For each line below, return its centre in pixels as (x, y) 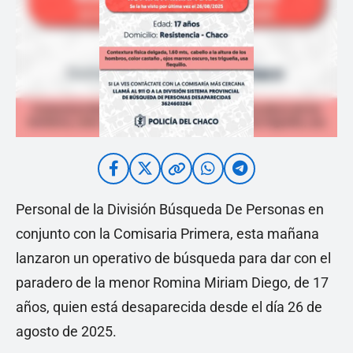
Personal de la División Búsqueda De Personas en (170, 209)
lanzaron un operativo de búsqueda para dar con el (173, 258)
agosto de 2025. (66, 331)
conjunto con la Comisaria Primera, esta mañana (167, 234)
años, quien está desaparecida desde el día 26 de (169, 307)
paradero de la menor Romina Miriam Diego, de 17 (172, 282)
